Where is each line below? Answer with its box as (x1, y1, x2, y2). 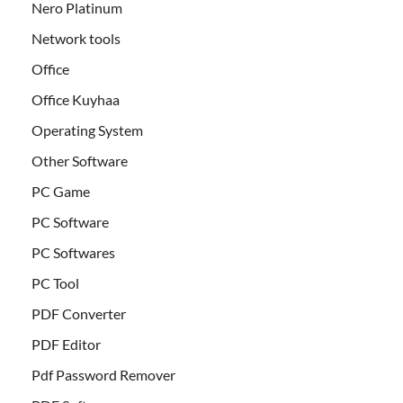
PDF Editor (31, 336, 101, 354)
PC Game (31, 183, 90, 201)
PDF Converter (31, 305, 126, 323)
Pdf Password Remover (31, 366, 175, 384)
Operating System (31, 121, 143, 139)
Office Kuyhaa (31, 91, 120, 109)
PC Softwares (31, 244, 115, 262)
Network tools (31, 30, 121, 48)
